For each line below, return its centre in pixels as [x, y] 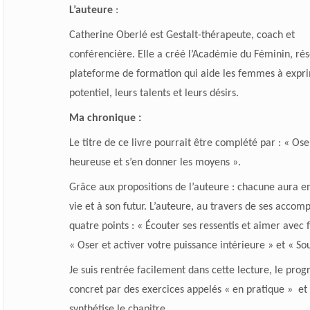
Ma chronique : [105, 118]
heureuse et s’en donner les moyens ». [155, 162]
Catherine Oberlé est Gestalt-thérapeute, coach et [182, 35]
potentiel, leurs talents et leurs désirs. [154, 93]
